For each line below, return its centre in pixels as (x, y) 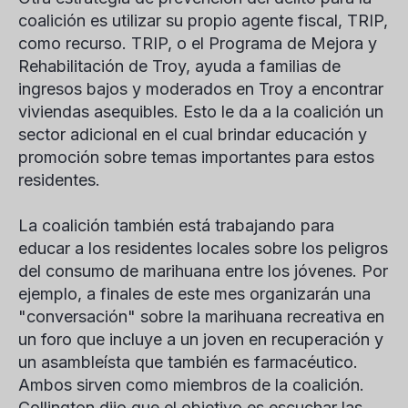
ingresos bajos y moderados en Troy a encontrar (201, 89)
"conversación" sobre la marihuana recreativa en (201, 316)
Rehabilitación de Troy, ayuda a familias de (179, 66)
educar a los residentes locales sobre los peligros (203, 248)
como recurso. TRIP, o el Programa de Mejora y (198, 43)
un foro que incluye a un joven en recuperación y (201, 339)
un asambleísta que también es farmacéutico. (188, 362)
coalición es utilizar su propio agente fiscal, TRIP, (203, 20)
